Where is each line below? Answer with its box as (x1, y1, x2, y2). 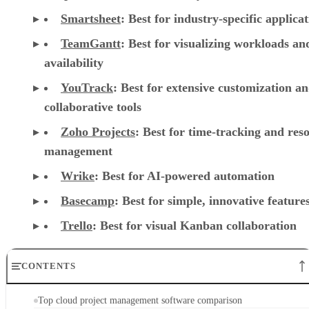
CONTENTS (21, 260, 77, 271)
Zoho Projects (61, 124, 135, 139)
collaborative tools (44, 99, 141, 114)
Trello (61, 218, 92, 232)
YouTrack (61, 80, 113, 94)
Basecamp (61, 193, 114, 208)
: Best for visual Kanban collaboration (92, 218, 297, 232)
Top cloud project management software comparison (38, 295, 242, 306)
